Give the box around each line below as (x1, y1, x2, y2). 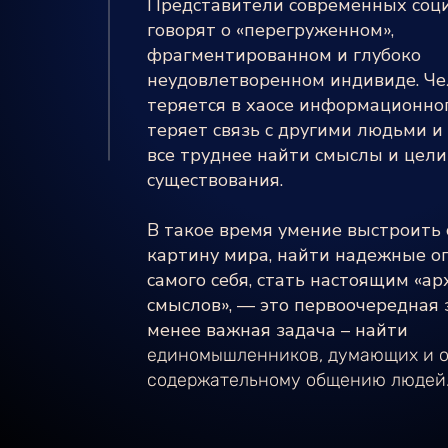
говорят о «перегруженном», (147, 18, 394, 42)
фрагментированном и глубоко (147, 43, 421, 67)
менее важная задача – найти (147, 318, 408, 342)
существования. (147, 168, 283, 192)
